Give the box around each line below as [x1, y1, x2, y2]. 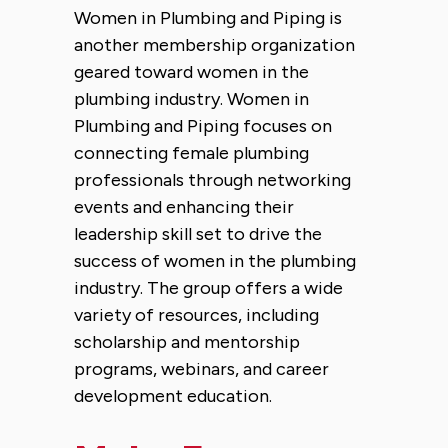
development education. [74, 384, 276, 407]
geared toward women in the [74, 60, 309, 83]
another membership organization [74, 33, 355, 56]
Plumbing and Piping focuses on [74, 114, 332, 137]
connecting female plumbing [74, 141, 309, 164]
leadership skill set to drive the [74, 222, 322, 245]
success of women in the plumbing [74, 249, 356, 272]
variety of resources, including [74, 303, 319, 326]
